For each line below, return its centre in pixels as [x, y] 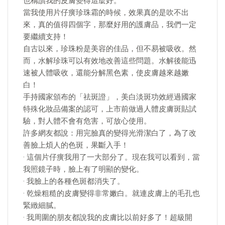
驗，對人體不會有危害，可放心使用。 [87, 121]
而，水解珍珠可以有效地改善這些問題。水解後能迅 [110, 61]
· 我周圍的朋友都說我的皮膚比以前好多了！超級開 [108, 217]
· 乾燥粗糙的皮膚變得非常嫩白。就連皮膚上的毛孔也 [111, 193]
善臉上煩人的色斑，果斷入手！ [76, 145]
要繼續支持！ [46, 37]
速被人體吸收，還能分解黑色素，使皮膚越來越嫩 [106, 73]
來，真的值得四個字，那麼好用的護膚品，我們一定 [110, 25]
